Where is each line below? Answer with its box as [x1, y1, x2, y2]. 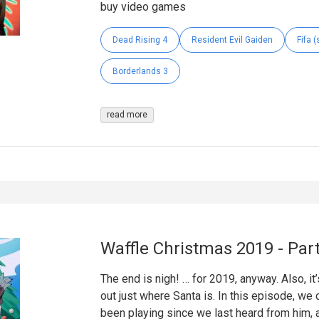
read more [106, 109, 147, 120]
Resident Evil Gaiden [191, 34, 273, 45]
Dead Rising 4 [112, 34, 167, 45]
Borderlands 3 [112, 66, 168, 76]
